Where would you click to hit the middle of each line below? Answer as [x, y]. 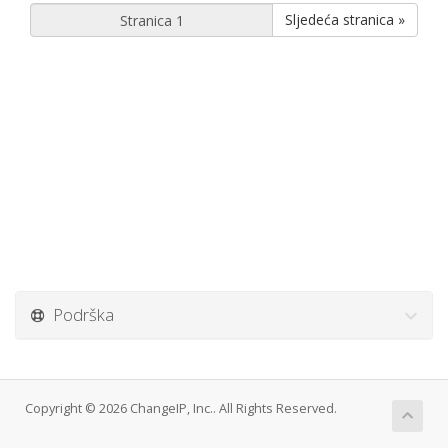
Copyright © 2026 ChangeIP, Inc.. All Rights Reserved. [181, 408]
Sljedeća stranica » [345, 19]
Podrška [79, 314]
